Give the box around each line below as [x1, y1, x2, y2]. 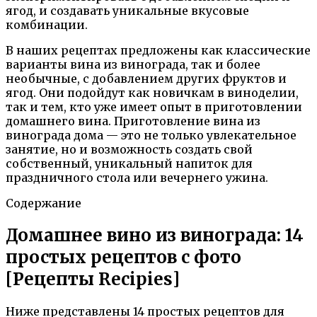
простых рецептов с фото [6, 246, 241, 268]
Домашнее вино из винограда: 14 [6, 224, 304, 246]
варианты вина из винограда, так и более [6, 57, 260, 71]
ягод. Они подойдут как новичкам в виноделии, [6, 85, 299, 100]
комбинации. [6, 17, 88, 32]
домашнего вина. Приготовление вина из [6, 113, 260, 128]
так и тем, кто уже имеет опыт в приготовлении [6, 99, 302, 114]
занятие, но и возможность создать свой [6, 142, 253, 156]
